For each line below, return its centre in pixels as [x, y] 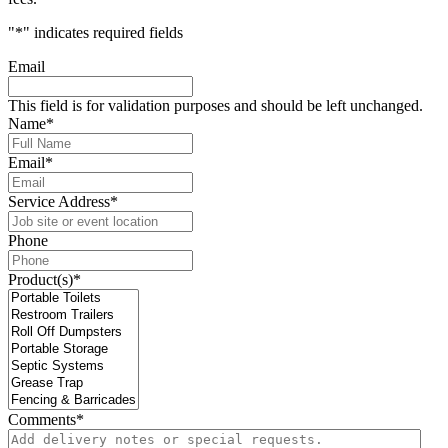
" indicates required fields [103, 32]
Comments [42, 419]
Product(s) [40, 279]
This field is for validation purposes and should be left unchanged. [215, 105]
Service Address [59, 201]
